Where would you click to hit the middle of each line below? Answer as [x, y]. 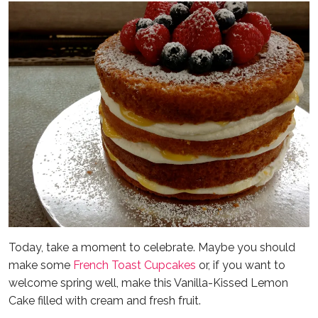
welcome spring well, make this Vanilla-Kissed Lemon [148, 283]
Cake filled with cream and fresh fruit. [105, 300]
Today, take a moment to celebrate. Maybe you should [152, 247]
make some [41, 265]
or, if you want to [241, 265]
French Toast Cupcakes [135, 265]
